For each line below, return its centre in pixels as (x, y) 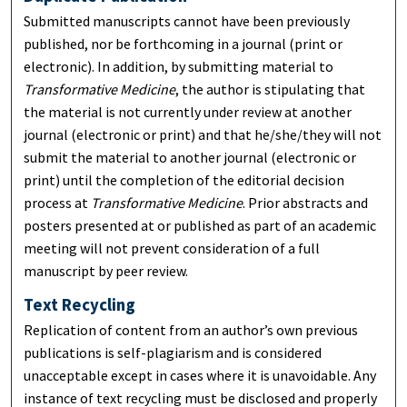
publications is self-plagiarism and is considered (173, 352)
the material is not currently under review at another (188, 111)
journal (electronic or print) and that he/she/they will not (203, 134)
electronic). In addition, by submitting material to (179, 66)
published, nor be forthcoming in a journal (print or (184, 43)
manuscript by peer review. (106, 270)
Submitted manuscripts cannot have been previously (187, 20)
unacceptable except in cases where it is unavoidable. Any (200, 375)
